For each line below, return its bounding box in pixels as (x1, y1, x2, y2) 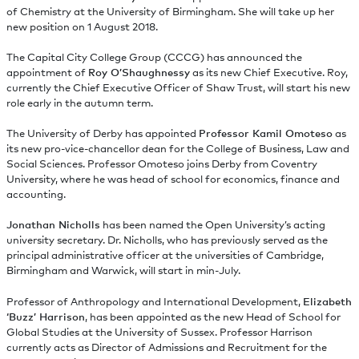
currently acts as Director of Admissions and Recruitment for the (6, 340, 327, 353)
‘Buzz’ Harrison (6, 309, 85, 323)
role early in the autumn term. (6, 96, 153, 110)
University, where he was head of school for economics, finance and (6, 172, 340, 186)
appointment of (6, 66, 88, 79)
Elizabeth (302, 294, 352, 308)
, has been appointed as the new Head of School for (84, 309, 341, 323)
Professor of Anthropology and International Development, (6, 294, 303, 308)
